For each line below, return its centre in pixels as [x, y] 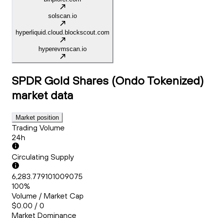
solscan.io [63, 16]
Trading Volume [38, 128]
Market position [37, 118]
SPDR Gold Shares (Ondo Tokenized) [108, 81]
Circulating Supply [43, 157]
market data [42, 95]
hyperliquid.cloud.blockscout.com [63, 33]
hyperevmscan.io [63, 49]
